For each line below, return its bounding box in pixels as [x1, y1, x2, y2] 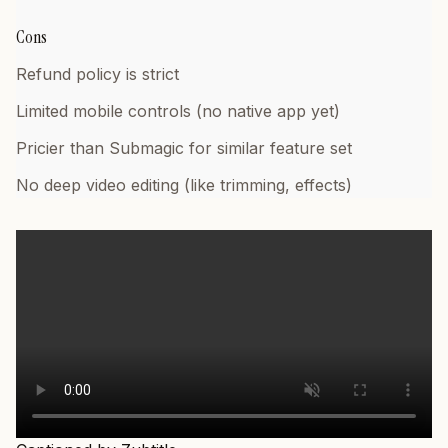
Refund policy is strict [16, 64, 179, 84]
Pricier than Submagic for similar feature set [16, 138, 352, 158]
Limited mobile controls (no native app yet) [16, 101, 340, 121]
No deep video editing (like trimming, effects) [16, 175, 352, 195]
